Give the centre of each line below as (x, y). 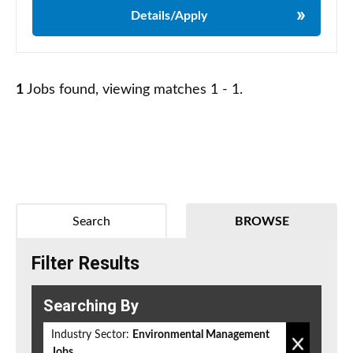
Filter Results (85, 264)
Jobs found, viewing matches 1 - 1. (133, 90)
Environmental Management (201, 335)
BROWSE (262, 222)
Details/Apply (169, 16)
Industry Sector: (90, 335)
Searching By (91, 306)
